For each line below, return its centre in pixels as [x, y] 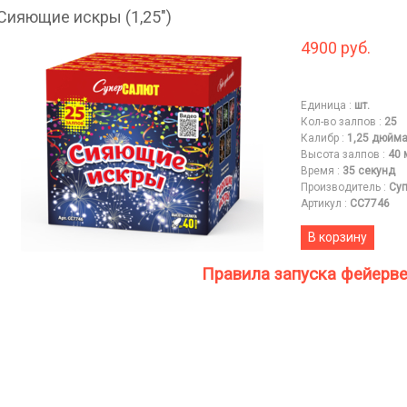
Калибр [319, 138]
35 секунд [368, 170]
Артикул [321, 203]
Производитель [340, 187]
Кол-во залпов [338, 121]
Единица [323, 105]
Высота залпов [340, 154]
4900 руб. [335, 47]
